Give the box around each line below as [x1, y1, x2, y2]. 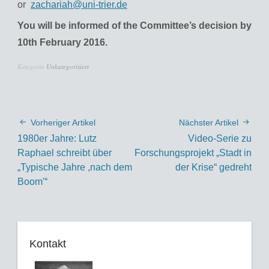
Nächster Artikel [179, 118, 238, 128]
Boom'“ [17, 177, 47, 187]
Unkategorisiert [46, 62, 89, 71]
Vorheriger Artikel [31, 118, 95, 128]
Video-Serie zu [188, 133, 252, 144]
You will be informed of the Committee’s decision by [17, 20, 252, 31]
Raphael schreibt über [17, 148, 112, 159]
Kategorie [17, 62, 46, 71]
